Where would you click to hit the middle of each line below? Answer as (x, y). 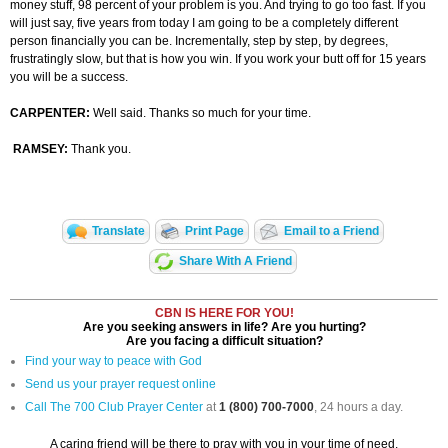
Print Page (214, 231)
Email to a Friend (331, 231)
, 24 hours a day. (358, 407)
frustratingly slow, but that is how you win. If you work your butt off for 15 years (218, 59)
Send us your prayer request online (120, 384)
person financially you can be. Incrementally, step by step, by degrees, (199, 41)
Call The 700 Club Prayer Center (114, 407)
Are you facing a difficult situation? (224, 341)
